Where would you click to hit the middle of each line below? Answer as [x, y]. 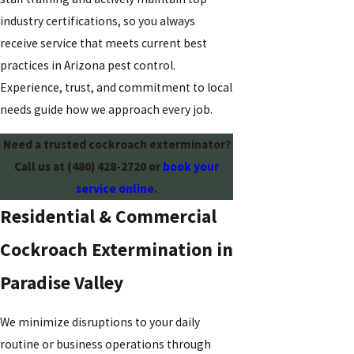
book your [190, 166]
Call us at [41, 166]
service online [115, 188]
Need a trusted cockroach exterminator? [117, 144]
